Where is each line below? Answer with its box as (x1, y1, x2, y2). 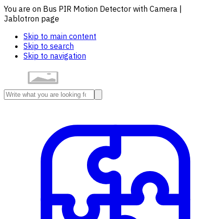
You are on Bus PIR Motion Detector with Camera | (4, 4, 182, 14)
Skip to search (23, 41, 74, 51)
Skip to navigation (23, 51, 86, 61)
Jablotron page (4, 14, 59, 23)
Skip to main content (23, 31, 96, 41)
